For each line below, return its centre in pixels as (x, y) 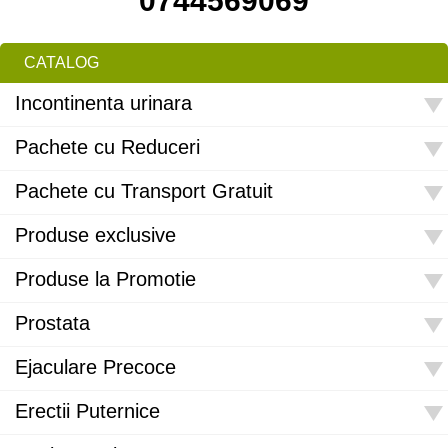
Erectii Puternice (87, 411)
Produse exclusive (95, 235)
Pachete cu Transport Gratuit (144, 191)
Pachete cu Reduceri (107, 147)
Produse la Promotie (105, 279)
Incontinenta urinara (103, 103)
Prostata (52, 323)
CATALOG (61, 62)
